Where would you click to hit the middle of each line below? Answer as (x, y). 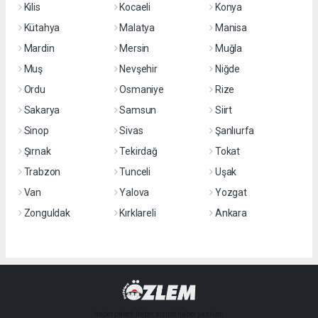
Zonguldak (47, 213)
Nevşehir (138, 68)
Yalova (135, 192)
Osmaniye (142, 89)
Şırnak (37, 151)
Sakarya (42, 110)
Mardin (39, 48)
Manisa (231, 27)
